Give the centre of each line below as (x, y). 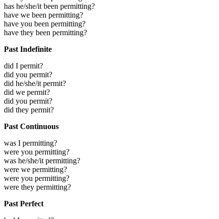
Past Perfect (24, 203)
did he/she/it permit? (35, 83)
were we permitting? (35, 169)
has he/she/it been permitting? (49, 6)
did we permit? (27, 92)
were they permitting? (37, 187)
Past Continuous (31, 126)
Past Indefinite (28, 49)
